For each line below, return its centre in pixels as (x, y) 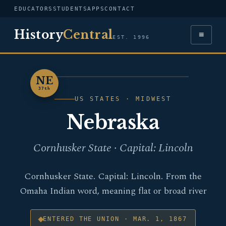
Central (88, 35)
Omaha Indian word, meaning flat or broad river (113, 191)
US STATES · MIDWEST (123, 99)
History (39, 35)
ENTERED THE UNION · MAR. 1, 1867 (115, 219)
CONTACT (120, 9)
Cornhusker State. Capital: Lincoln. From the (113, 176)
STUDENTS (70, 9)
